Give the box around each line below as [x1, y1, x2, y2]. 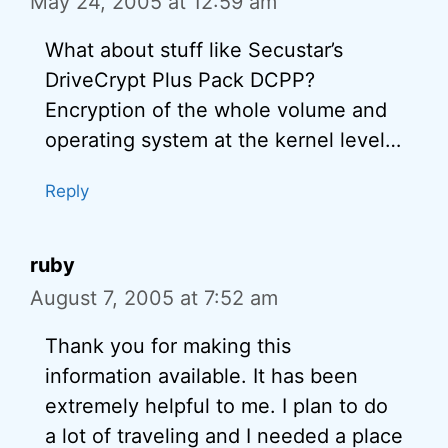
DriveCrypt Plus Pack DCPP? [45, 67, 315, 92]
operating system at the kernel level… [45, 127, 401, 152]
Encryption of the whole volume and [45, 97, 387, 122]
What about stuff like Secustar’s [45, 37, 343, 62]
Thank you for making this [45, 333, 291, 358]
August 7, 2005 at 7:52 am [30, 285, 278, 310]
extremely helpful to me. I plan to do [45, 393, 388, 418]
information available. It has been [45, 363, 358, 388]
